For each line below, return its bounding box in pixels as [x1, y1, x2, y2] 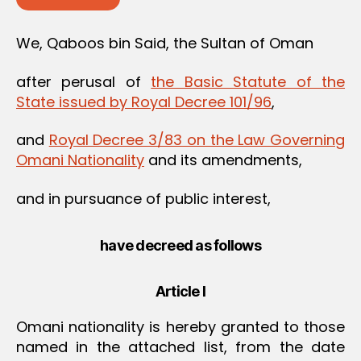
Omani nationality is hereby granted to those [16, 316, 345, 337]
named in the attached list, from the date [16, 336, 345, 357]
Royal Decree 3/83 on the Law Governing [48, 130, 346, 151]
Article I [155, 282, 206, 300]
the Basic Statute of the [151, 71, 346, 92]
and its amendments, [144, 150, 302, 171]
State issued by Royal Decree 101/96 [16, 91, 272, 112]
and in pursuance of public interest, [16, 188, 271, 209]
